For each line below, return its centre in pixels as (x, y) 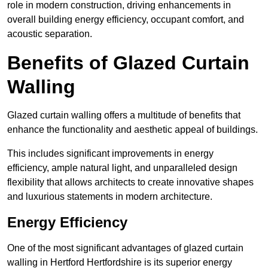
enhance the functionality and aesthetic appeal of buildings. (133, 130)
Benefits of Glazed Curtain (128, 63)
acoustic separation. (50, 34)
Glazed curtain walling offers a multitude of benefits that (124, 115)
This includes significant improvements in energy (110, 154)
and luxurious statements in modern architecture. (110, 197)
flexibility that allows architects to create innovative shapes (130, 182)
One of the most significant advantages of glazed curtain (125, 248)
